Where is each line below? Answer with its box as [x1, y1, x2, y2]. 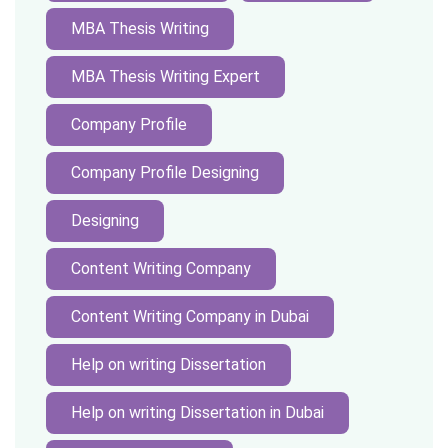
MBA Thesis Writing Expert [71, 67, 260, 86]
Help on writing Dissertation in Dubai [71, 403, 324, 422]
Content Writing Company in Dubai [71, 307, 309, 326]
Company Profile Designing [71, 163, 259, 182]
